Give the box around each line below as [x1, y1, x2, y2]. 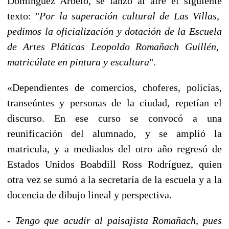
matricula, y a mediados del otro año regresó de [7, 143, 222, 154]
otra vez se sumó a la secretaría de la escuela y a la [7, 173, 222, 185]
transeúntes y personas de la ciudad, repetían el [7, 97, 222, 108]
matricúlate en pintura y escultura [7, 56, 149, 67]
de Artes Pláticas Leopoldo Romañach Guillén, [7, 40, 219, 52]
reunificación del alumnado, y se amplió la [7, 127, 222, 139]
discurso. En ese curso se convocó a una [7, 112, 222, 124]
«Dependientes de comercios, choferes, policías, [7, 81, 222, 93]
